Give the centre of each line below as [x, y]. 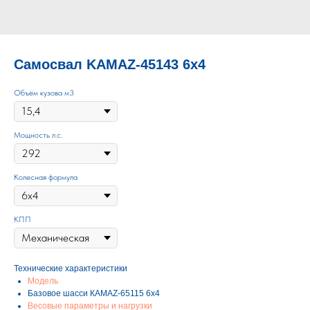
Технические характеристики [71, 268]
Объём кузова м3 [44, 93]
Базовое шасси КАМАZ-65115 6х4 [94, 293]
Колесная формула [46, 177]
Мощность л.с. [38, 135]
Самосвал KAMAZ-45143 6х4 [110, 64]
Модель [43, 281]
